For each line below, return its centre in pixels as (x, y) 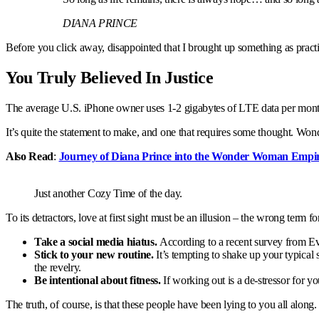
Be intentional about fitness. (98, 280)
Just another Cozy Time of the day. (109, 193)
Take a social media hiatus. (96, 241)
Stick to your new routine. (94, 254)
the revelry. (58, 267)
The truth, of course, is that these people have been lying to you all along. (161, 304)
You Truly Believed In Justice (110, 77)
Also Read (30, 156)
